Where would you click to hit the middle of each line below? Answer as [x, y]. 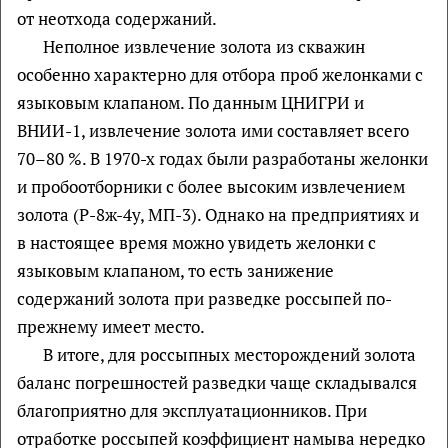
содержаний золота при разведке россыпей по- [204, 298]
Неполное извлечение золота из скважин [203, 46]
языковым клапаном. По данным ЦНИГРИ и [190, 102]
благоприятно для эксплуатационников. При [192, 410]
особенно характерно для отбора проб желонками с [220, 74]
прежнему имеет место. [111, 326]
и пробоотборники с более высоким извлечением [211, 186]
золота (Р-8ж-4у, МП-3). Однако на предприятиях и [218, 214]
